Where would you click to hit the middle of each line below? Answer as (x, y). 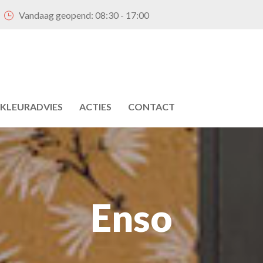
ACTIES (95, 107)
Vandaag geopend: (57, 15)
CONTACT (151, 107)
